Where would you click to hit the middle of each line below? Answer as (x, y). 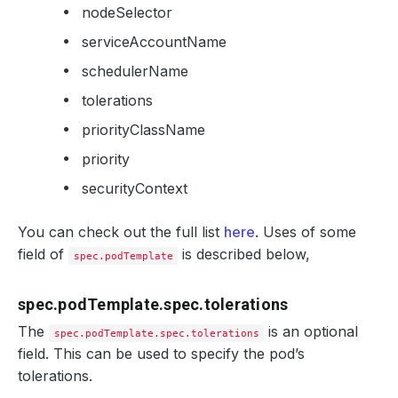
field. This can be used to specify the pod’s (161, 354)
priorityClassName (143, 130)
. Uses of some (306, 232)
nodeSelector (127, 12)
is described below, (244, 254)
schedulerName (135, 71)
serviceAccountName (154, 42)
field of (43, 254)
